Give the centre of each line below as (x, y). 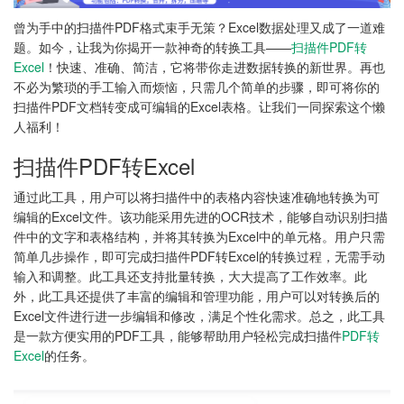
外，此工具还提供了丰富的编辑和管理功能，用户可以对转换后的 (197, 296)
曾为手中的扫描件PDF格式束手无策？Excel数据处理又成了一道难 (199, 28)
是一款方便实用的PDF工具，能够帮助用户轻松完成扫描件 (178, 336)
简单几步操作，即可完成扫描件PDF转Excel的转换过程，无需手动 (199, 257)
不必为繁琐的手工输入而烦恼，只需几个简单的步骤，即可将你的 (197, 87)
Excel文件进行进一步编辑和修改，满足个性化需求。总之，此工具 (199, 316)
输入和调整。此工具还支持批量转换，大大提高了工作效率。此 (190, 276)
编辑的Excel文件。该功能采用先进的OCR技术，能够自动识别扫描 (201, 217)
